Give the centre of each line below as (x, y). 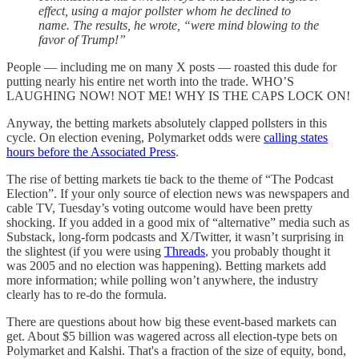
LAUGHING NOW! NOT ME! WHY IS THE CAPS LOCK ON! (178, 96)
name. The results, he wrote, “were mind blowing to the (179, 26)
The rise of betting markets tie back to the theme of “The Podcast (170, 179)
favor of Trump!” (82, 40)
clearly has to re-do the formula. (87, 295)
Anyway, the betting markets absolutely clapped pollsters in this (167, 123)
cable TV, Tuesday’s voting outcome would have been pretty (159, 208)
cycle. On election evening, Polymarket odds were (135, 138)
